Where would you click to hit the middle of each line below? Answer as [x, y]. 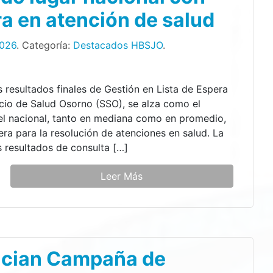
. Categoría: [45, 45]
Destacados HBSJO [118, 45]
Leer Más [122, 176]
